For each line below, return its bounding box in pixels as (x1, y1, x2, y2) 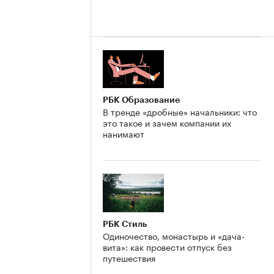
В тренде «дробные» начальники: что (103, 105, 257, 119)
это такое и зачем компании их (103, 116, 231, 130)
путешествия (103, 251, 155, 265)
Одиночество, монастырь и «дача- (103, 229, 245, 243)
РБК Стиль (103, 220, 147, 229)
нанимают (103, 127, 144, 141)
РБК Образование (103, 95, 180, 105)
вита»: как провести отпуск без (103, 240, 232, 254)
